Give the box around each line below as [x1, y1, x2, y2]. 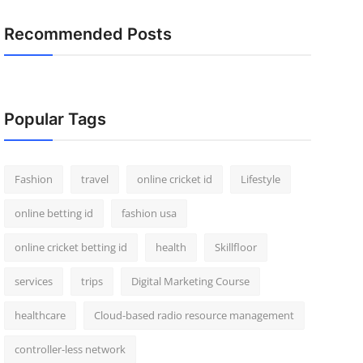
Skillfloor [214, 240, 257, 254]
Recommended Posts [3, 24, 172, 44]
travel [80, 172, 109, 186]
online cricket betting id [14, 240, 127, 254]
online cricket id [136, 172, 212, 186]
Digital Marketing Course [130, 274, 250, 288]
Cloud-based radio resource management [93, 308, 294, 322]
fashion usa [121, 206, 177, 220]
